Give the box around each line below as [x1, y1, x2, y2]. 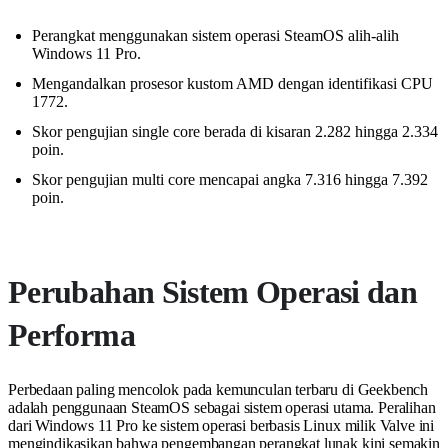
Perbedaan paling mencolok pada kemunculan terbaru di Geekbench [8, 381, 429, 399]
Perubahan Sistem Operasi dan [8, 274, 418, 311]
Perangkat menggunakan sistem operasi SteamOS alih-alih [32, 27, 399, 45]
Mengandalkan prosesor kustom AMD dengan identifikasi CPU [32, 75, 433, 93]
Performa [8, 317, 135, 354]
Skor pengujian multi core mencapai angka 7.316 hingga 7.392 [32, 171, 428, 189]
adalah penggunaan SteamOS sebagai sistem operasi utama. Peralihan [8, 399, 436, 417]
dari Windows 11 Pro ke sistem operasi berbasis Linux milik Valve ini [8, 417, 435, 435]
